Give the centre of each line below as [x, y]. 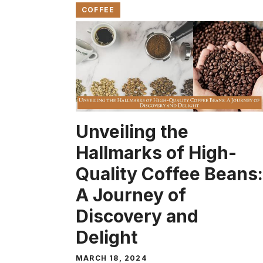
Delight [107, 237]
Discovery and [137, 216]
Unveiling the [132, 131]
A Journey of [131, 195]
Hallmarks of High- [156, 152]
